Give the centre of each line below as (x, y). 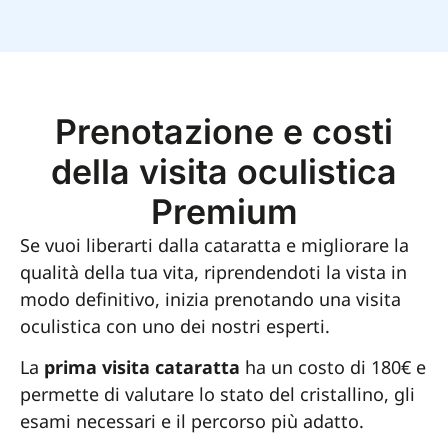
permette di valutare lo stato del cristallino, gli (217, 393)
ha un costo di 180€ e (333, 366)
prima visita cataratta (142, 366)
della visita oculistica (224, 171)
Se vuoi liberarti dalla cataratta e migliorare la (214, 244)
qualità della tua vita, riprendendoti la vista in (213, 271)
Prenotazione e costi (224, 131)
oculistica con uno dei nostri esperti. (175, 325)
